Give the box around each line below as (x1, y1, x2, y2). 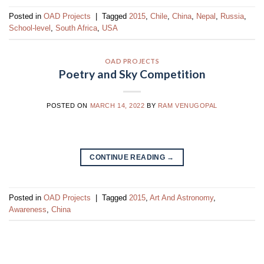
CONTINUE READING (90, 153, 167, 162)
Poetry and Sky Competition (58, 67, 206, 81)
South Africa (55, 23, 97, 32)
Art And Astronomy (150, 193, 213, 202)
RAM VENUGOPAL (157, 102, 217, 110)
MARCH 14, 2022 (90, 102, 145, 110)
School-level (9, 23, 51, 32)
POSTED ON (47, 102, 90, 110)
